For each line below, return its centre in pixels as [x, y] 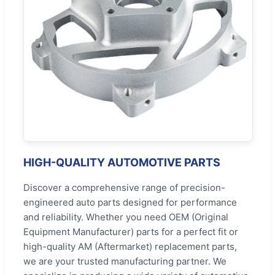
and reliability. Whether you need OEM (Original [126, 217]
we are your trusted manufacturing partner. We [125, 261]
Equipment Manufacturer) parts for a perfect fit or [131, 231]
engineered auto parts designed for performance [130, 202]
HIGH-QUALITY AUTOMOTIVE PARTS [122, 162]
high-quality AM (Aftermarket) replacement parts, [130, 246]
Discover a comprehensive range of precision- [124, 187]
